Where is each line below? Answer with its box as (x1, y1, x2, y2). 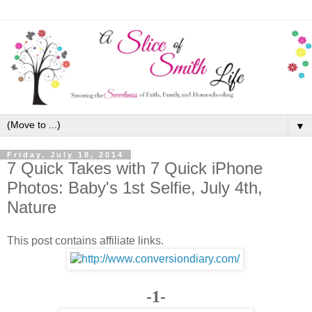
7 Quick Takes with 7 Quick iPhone (7, 159, 263, 178)
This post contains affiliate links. (7, 235, 164, 247)
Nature (7, 198, 56, 217)
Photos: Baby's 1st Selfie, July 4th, (7, 178, 263, 198)
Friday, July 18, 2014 (7, 150, 124, 159)
